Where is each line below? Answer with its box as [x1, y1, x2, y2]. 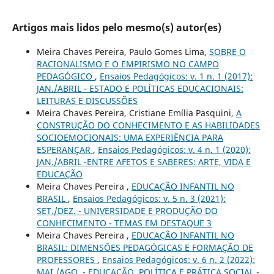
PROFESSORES [36, 253, 97, 265]
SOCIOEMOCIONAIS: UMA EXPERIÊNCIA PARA [36, 131, 223, 143]
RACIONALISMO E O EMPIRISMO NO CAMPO [36, 57, 219, 70]
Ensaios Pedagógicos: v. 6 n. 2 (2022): [102, 253, 255, 265]
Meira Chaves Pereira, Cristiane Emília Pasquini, [36, 106, 236, 119]
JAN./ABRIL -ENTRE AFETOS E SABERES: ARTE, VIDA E [36, 155, 251, 168]
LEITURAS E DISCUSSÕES [36, 94, 138, 106]
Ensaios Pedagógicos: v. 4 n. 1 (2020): [97, 143, 251, 155]
